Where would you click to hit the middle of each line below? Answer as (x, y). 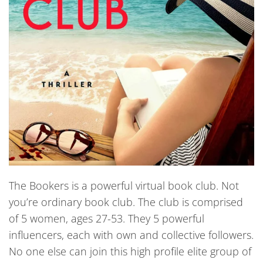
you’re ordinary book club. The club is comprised (126, 202)
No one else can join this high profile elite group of (130, 251)
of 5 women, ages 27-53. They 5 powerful (107, 218)
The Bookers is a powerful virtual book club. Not (124, 185)
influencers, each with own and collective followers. (131, 235)
